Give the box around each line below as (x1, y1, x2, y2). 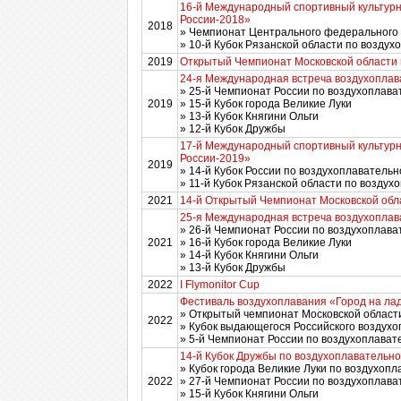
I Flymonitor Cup (180, 278, 260, 291)
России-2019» (180, 152, 251, 165)
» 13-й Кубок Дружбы (180, 261, 286, 274)
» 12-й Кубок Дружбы (180, 123, 286, 135)
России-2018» (180, 13, 251, 26)
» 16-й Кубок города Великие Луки (180, 236, 352, 249)
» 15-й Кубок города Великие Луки (180, 98, 352, 110)
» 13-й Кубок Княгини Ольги (180, 110, 319, 123)
